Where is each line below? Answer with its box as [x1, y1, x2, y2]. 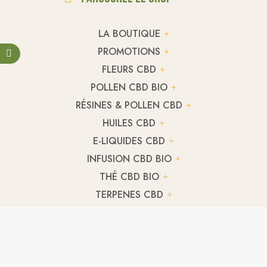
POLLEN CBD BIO [91, 80, 167, 94]
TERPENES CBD [95, 187, 163, 201]
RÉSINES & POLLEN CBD [76, 98, 182, 112]
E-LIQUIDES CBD [93, 133, 165, 148]
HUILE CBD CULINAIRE [80, 205, 178, 219]
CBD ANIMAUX [97, 223, 162, 237]
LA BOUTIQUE [98, 26, 160, 41]
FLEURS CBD [102, 62, 156, 76]
